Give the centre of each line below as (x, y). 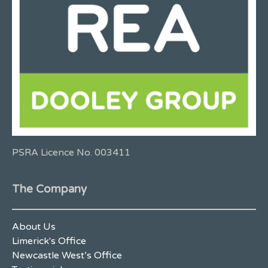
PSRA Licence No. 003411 (71, 153)
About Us (34, 226)
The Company (49, 189)
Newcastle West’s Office (67, 255)
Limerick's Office (49, 241)
